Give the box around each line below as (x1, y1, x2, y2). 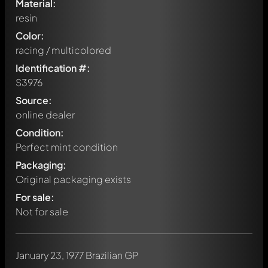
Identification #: (16, 62, 90, 74)
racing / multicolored (16, 44, 111, 56)
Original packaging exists (16, 173, 131, 185)
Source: (16, 94, 52, 106)
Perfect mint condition (16, 141, 118, 153)
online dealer (16, 108, 75, 121)
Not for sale (16, 205, 68, 218)
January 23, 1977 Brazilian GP (16, 249, 138, 261)
